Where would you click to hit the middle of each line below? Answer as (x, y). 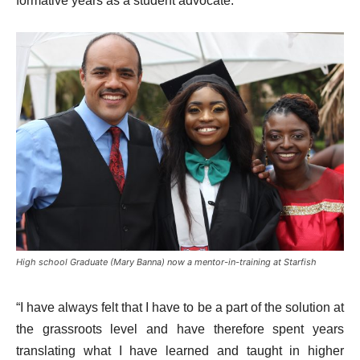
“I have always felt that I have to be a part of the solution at (180, 307)
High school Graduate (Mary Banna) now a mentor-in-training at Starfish (166, 262)
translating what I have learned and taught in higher (180, 350)
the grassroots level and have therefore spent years (180, 329)
